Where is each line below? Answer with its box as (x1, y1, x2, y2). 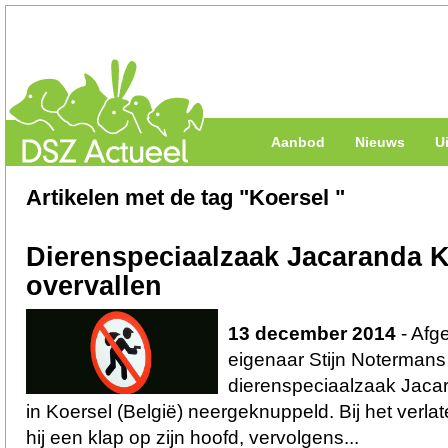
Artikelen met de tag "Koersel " (26, 185, 345, 210)
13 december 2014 (228, 323, 396, 344)
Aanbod (271, 134, 325, 150)
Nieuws (355, 134, 405, 150)
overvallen (26, 271, 162, 301)
